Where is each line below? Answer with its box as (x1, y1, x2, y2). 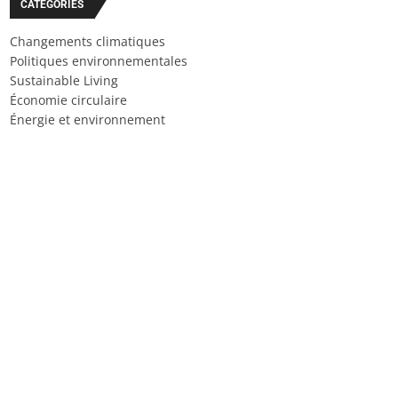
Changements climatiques (10, 33, 165, 50)
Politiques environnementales (10, 52, 187, 69)
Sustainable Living (10, 72, 118, 89)
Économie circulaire (10, 92, 127, 108)
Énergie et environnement (10, 111, 165, 128)
